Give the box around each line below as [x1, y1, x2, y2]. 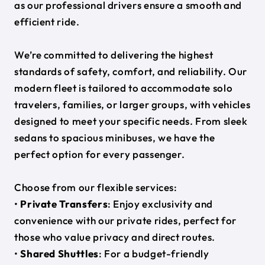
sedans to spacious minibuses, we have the [14, 131, 215, 144]
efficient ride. [14, 15, 80, 28]
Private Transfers [20, 198, 108, 210]
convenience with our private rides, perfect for [14, 214, 237, 227]
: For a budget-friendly [98, 247, 209, 260]
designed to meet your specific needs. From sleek [14, 115, 248, 127]
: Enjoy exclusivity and [108, 198, 213, 210]
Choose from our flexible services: [14, 181, 177, 193]
